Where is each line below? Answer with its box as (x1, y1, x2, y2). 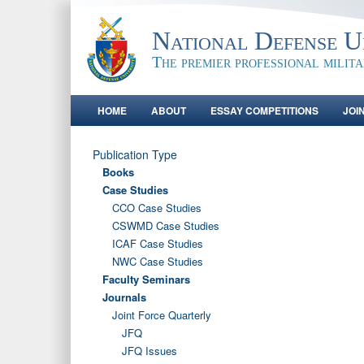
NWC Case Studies (112, 253, 203, 269)
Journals (102, 289, 146, 305)
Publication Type (93, 146, 177, 162)
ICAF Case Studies (112, 236, 203, 251)
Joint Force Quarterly (112, 307, 211, 323)
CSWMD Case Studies (112, 218, 219, 233)
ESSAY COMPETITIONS (210, 103, 318, 118)
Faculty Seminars (102, 271, 190, 287)
